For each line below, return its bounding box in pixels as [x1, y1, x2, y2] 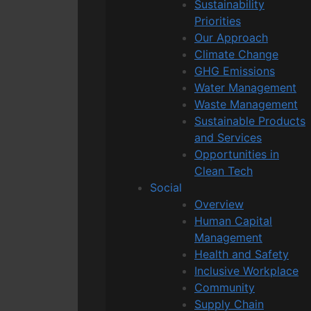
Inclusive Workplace [194, 263, 299, 278]
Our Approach [194, 30, 268, 44]
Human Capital [194, 213, 272, 228]
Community [194, 280, 255, 294]
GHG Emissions [194, 63, 275, 78]
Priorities [194, 13, 241, 28]
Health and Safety [194, 246, 289, 261]
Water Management [194, 80, 296, 94]
